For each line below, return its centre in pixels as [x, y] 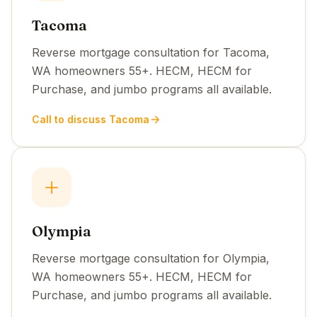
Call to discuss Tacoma [91, 119]
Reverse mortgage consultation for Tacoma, [151, 52]
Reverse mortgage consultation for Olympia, [151, 258]
